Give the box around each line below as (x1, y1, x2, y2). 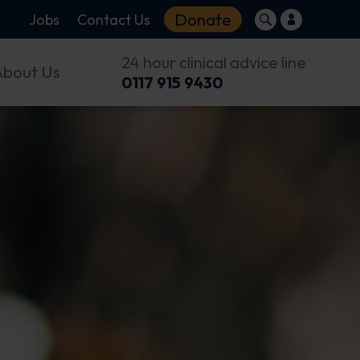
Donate (174, 8, 232, 30)
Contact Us (77, 10, 151, 29)
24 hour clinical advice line (121, 52, 306, 72)
